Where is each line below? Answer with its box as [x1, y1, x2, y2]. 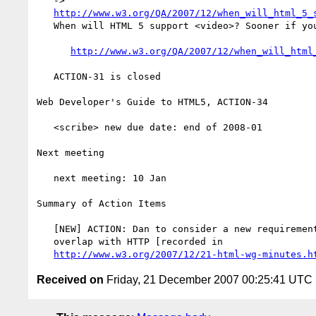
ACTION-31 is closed [37, 71, 54, 82]
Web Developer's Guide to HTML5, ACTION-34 [37, 96, 268, 107]
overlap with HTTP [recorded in [37, 236, 54, 247]
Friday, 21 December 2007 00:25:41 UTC [104, 273, 312, 286]
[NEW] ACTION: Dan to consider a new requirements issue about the [37, 223, 54, 234]
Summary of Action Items [37, 197, 166, 209]
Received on [37, 273, 104, 286]
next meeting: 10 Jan [37, 172, 54, 183]
